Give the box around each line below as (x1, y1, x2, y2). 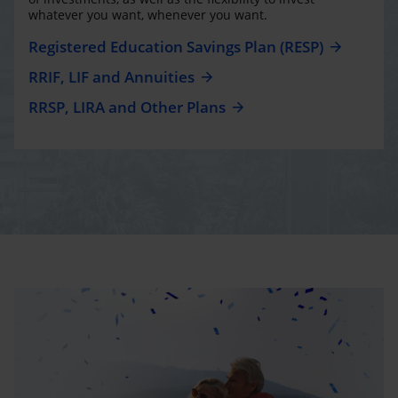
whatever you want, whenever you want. (28, 5, 267, 23)
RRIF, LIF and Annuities (28, 66, 195, 87)
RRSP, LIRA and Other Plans (28, 96, 226, 117)
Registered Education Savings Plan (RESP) (28, 36, 323, 57)
